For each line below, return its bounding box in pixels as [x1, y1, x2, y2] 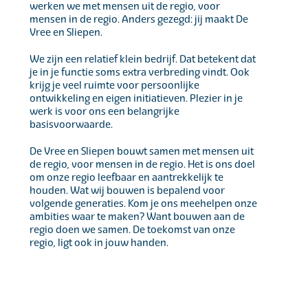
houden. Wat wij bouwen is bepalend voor [30, 184, 225, 197]
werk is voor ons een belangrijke [30, 105, 180, 118]
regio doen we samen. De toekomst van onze [30, 223, 236, 236]
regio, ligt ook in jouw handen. [30, 236, 169, 249]
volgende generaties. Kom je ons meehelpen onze [30, 197, 258, 210]
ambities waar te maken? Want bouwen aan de [30, 210, 245, 223]
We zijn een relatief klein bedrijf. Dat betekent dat [30, 53, 256, 65]
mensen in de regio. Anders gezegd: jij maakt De [30, 13, 249, 25]
